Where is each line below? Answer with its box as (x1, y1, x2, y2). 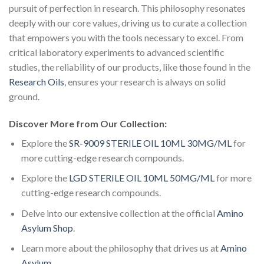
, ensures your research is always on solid (64, 75, 226, 87)
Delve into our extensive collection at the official (21, 207, 217, 219)
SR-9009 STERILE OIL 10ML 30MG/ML (68, 137, 232, 148)
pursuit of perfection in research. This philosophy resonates (9, 2, 246, 14)
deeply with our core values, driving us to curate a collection (9, 16, 247, 28)
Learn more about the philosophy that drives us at (21, 242, 220, 254)
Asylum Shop (21, 222, 73, 233)
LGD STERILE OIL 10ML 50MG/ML (68, 172, 214, 184)
